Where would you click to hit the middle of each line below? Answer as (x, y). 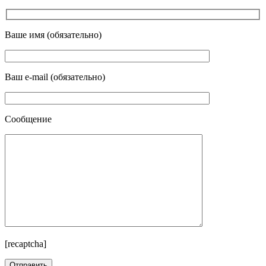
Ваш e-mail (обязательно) (55, 77)
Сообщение (28, 119)
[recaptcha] (26, 244)
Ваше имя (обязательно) (53, 35)
